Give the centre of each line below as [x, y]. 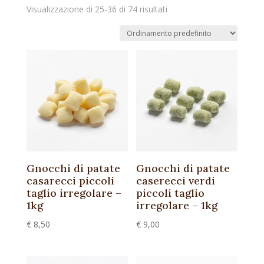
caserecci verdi [176, 181]
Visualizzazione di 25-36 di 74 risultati [97, 9]
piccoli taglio [171, 193]
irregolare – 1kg [177, 206]
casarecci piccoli [70, 181]
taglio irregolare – [74, 193]
